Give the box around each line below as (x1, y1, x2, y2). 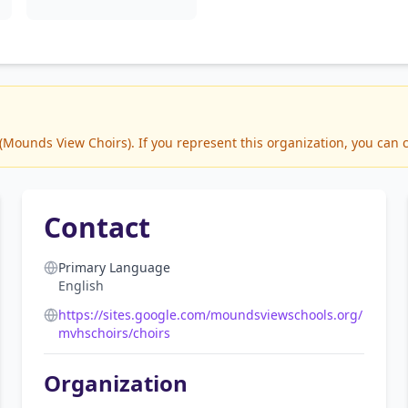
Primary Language (58, 259, 170, 276)
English (58, 277, 104, 294)
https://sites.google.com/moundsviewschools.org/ (58, 306, 362, 323)
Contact (44, 209, 150, 246)
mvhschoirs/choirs (58, 324, 170, 342)
